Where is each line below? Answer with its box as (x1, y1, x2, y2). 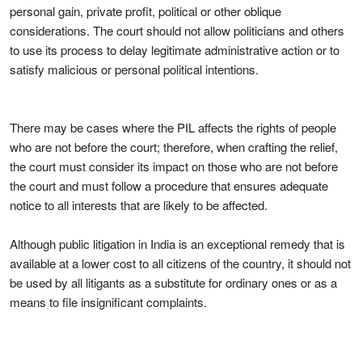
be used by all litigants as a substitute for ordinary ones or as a (10, 274, 337, 292)
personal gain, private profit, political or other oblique (10, 2, 281, 20)
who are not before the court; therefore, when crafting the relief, (10, 138, 338, 156)
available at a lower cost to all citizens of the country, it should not (10, 255, 351, 272)
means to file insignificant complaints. (10, 293, 207, 311)
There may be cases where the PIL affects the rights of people (10, 119, 336, 137)
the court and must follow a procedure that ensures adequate (10, 177, 328, 195)
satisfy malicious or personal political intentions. (10, 61, 259, 78)
